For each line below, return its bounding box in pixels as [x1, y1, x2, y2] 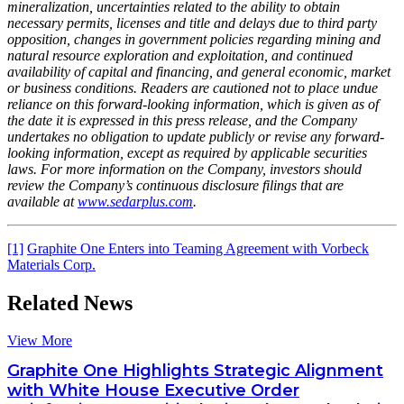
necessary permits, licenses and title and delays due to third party [7, 14, 377, 31]
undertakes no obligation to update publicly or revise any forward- [7, 128, 384, 144]
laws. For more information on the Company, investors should [7, 161, 362, 177]
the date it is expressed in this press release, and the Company [7, 112, 357, 128]
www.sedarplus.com [78, 193, 193, 209]
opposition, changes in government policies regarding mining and [7, 31, 381, 47]
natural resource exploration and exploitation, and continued [7, 47, 353, 63]
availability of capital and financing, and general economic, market [7, 63, 390, 79]
